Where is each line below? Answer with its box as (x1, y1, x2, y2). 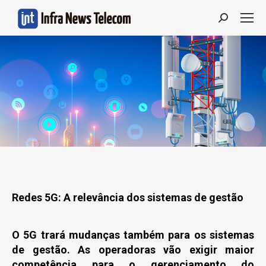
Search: (218, 14, 251, 26)
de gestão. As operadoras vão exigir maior (12, 243, 254, 256)
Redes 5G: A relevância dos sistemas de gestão (12, 191, 243, 204)
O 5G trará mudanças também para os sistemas (12, 229, 254, 241)
